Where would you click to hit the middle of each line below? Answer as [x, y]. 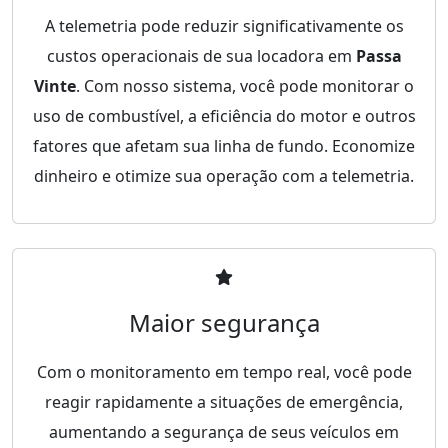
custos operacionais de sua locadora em [201, 55]
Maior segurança [224, 322]
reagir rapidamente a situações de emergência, [224, 401]
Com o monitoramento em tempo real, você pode [224, 371]
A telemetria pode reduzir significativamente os [224, 25]
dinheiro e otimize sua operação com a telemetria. [224, 175]
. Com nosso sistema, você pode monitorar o [245, 85]
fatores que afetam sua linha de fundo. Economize [224, 145]
